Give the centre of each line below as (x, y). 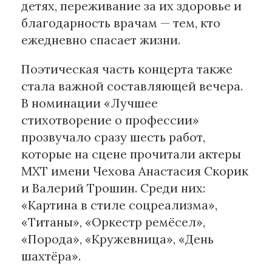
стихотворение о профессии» (110, 120)
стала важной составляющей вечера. (132, 86)
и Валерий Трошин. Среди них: (113, 188)
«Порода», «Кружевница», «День (117, 239)
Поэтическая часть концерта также (127, 69)
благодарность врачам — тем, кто (121, 23)
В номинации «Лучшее (90, 103)
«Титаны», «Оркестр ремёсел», (113, 222)
